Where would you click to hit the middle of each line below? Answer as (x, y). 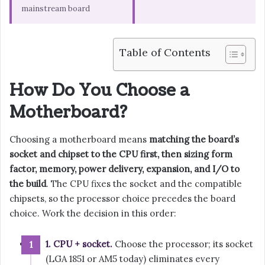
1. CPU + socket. (79, 244)
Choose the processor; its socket (183, 244)
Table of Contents (165, 53)
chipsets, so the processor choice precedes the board (122, 198)
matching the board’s (194, 139)
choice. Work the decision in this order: (93, 213)
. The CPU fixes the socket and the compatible (144, 183)
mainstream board (56, 9)
